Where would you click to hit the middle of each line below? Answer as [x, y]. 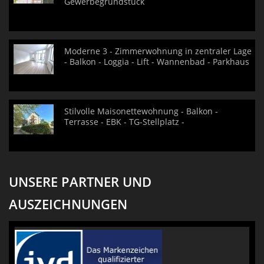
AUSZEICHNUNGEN [68, 204]
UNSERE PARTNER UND [80, 181]
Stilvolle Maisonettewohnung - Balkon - [141, 111]
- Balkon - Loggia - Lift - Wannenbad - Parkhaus [157, 62]
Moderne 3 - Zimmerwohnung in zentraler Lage [158, 51]
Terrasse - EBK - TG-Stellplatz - [124, 122]
